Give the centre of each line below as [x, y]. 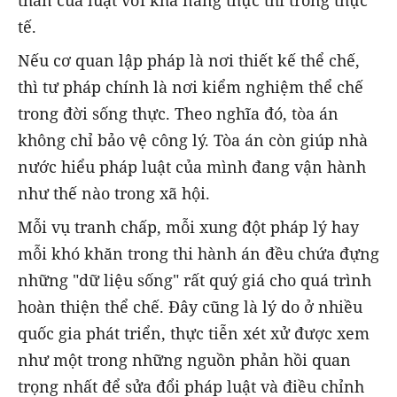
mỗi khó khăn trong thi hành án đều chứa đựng [198, 254]
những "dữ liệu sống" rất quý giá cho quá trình [195, 280]
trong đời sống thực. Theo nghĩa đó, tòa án [178, 113]
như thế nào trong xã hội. [114, 193]
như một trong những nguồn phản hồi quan [184, 360]
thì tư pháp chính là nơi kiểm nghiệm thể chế [191, 86]
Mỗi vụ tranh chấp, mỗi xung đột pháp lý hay [188, 227]
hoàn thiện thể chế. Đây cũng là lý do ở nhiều [190, 307]
